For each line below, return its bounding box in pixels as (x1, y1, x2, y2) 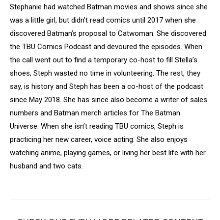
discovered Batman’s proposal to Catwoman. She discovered (10, 29, 206, 38)
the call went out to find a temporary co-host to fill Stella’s (10, 55, 197, 64)
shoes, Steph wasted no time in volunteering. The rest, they (10, 69, 200, 78)
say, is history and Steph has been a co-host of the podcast (10, 82, 203, 91)
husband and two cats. (10, 162, 83, 170)
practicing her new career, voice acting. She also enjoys (10, 135, 188, 144)
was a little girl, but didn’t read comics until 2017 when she (10, 16, 196, 25)
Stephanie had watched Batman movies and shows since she (10, 2, 208, 11)
